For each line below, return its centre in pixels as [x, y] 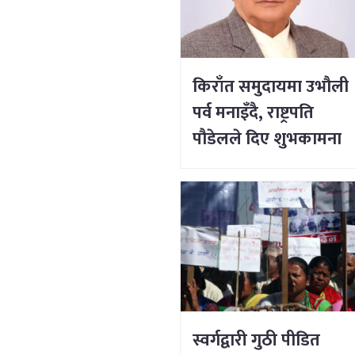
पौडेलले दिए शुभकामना [267, 139]
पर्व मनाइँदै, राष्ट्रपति [253, 113]
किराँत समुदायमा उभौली [270, 86]
